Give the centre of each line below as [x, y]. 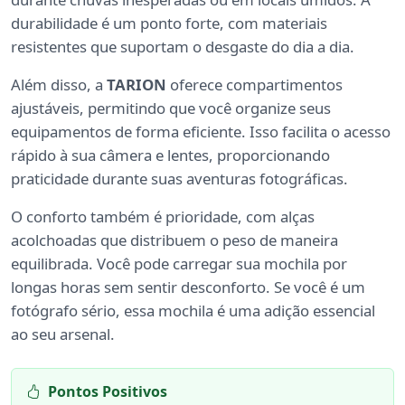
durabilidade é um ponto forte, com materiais [169, 24]
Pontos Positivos [108, 392]
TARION [137, 85]
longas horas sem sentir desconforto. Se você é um [188, 287]
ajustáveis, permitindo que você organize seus [171, 108]
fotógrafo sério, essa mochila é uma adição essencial [193, 311]
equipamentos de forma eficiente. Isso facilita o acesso [201, 132]
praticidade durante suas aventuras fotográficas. [179, 179]
